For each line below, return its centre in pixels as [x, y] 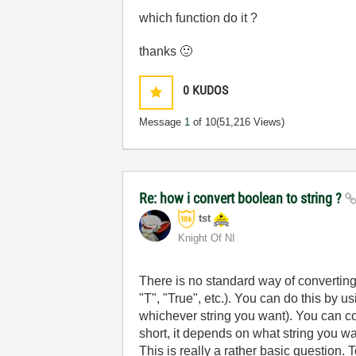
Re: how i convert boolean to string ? [242, 198]
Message [162, 122]
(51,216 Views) [251, 122]
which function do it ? [199, 18]
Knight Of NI [207, 238]
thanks [160, 51]
